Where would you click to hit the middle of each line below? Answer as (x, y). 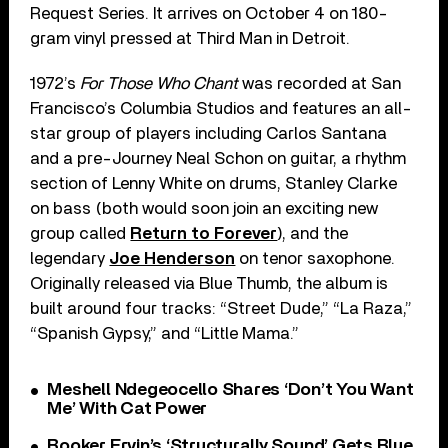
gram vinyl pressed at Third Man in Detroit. (190, 39)
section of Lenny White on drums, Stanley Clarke (214, 184)
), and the (313, 234)
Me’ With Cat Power (127, 409)
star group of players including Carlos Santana (209, 134)
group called (80, 234)
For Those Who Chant (159, 84)
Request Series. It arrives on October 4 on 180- (209, 14)
